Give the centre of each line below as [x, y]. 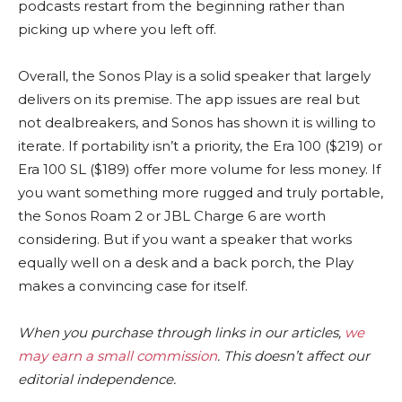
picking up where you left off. [117, 29]
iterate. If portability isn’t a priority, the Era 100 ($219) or [200, 145]
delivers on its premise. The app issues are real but [189, 99]
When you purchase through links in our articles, [181, 332]
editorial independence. [97, 379]
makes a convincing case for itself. [133, 285]
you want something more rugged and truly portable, [201, 192]
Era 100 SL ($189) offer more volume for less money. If [199, 169]
